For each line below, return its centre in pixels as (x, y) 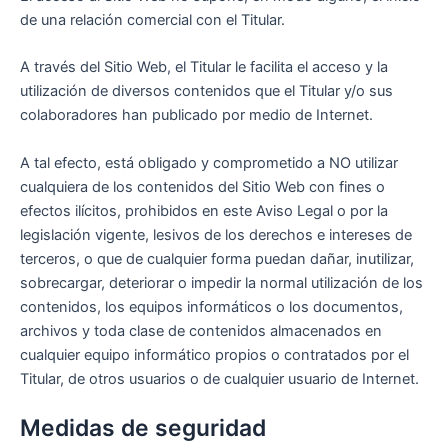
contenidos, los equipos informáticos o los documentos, (211, 306)
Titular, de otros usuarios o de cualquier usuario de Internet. (219, 378)
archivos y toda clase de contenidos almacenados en (201, 330)
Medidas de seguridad (143, 427)
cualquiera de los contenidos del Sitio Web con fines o (202, 186)
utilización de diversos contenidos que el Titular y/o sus (206, 91)
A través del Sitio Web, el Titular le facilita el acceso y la (204, 67)
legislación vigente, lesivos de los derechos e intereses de (216, 234)
